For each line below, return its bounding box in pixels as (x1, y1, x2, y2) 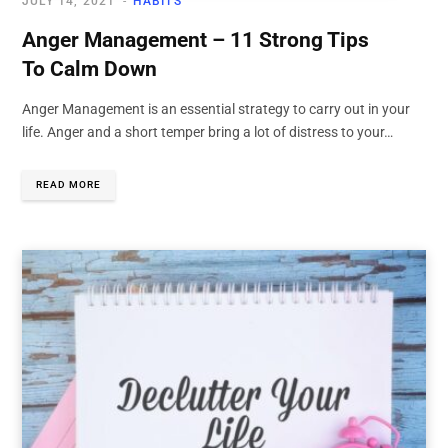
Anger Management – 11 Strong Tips (22, 28, 369, 53)
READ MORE (36, 179, 101, 191)
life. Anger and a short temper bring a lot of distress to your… (22, 124, 393, 141)
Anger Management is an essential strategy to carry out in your (22, 101, 410, 118)
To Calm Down (22, 57, 157, 82)
